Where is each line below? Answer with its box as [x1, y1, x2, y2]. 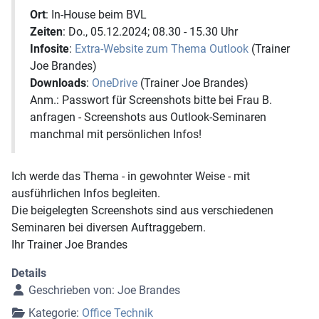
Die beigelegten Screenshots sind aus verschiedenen [11, 204, 273, 218]
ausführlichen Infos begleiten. [11, 187, 160, 201]
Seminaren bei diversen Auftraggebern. [11, 221, 206, 235]
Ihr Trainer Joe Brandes [11, 238, 127, 252]
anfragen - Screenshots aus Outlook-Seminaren [30, 110, 266, 125]
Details [11, 266, 46, 281]
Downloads [30, 76, 86, 90]
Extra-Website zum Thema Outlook [75, 42, 249, 56]
